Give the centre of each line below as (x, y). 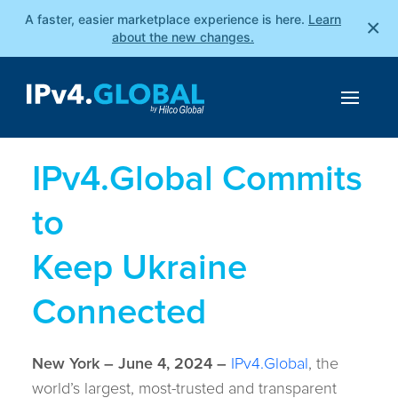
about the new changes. (183, 37)
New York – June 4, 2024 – (131, 363)
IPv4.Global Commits (197, 177)
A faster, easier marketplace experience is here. (165, 19)
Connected (119, 310)
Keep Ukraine (139, 266)
